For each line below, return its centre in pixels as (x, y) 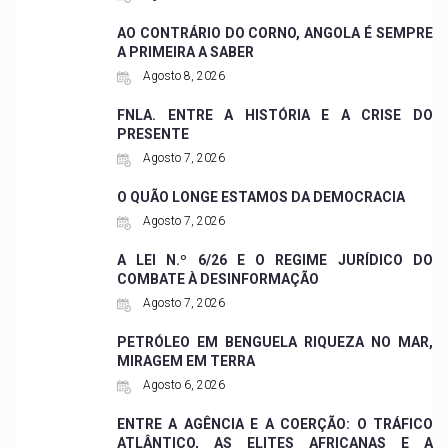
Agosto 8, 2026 (182, 76)
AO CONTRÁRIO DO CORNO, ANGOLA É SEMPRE (274, 33)
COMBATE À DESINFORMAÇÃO (217, 279)
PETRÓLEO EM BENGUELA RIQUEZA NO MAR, (274, 342)
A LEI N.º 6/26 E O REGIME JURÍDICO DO (274, 260)
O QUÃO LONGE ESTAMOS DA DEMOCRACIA (260, 197)
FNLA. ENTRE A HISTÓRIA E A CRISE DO (274, 115)
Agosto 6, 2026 (182, 385)
